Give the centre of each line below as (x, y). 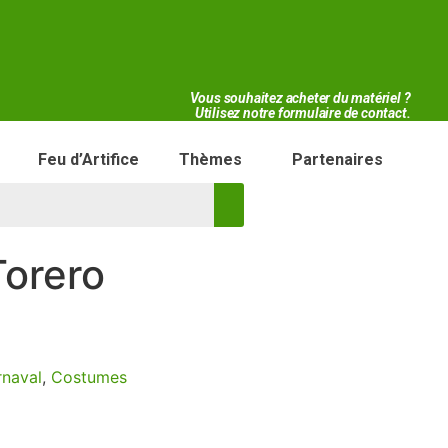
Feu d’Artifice (88, 159)
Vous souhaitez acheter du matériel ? (300, 98)
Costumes (88, 377)
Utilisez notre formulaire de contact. (302, 113)
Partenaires (337, 159)
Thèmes (210, 159)
